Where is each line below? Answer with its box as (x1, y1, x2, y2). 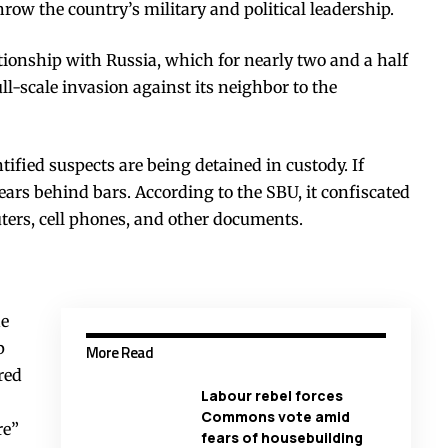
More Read (85, 340, 154, 364)
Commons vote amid (200, 406, 350, 426)
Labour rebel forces (200, 385, 343, 405)
